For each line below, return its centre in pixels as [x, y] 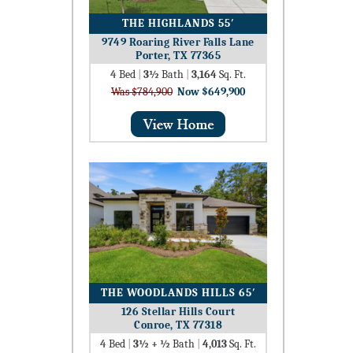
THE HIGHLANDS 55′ [178, 23]
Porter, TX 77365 [178, 55]
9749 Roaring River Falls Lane [178, 42]
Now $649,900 [210, 91]
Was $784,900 [142, 91]
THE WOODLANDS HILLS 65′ [178, 292]
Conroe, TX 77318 [178, 325]
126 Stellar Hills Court [178, 311]
